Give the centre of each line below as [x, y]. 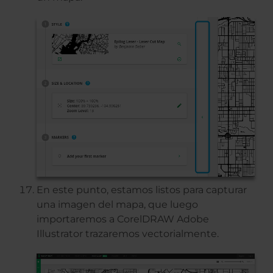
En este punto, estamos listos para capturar [142, 190]
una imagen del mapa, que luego [117, 205]
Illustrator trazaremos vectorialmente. [128, 234]
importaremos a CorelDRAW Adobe [123, 219]
